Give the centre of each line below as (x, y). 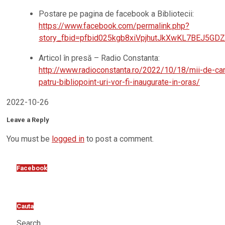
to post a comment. (119, 139)
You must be (29, 139)
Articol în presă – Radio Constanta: (99, 58)
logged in (68, 139)
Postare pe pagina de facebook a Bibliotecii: (116, 14)
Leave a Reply (28, 120)
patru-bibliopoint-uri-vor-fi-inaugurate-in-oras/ (119, 82)
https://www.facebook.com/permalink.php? (114, 26)
